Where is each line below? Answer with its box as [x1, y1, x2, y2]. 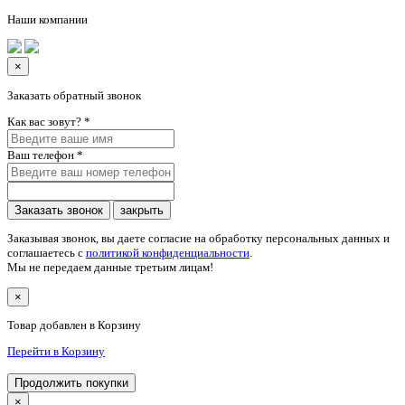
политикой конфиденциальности [86, 246, 250, 260]
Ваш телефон [7, 148, 77, 162]
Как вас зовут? [7, 115, 84, 128]
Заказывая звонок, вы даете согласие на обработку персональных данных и [7, 231, 390, 246]
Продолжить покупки [14, 376, 128, 391]
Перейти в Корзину [7, 344, 105, 359]
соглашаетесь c [7, 246, 86, 260]
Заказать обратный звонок [7, 88, 141, 102]
